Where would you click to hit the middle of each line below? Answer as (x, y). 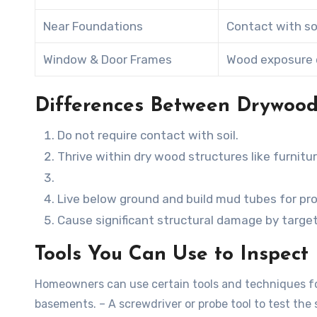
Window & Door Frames (108, 59)
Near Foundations (93, 26)
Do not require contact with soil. (148, 135)
